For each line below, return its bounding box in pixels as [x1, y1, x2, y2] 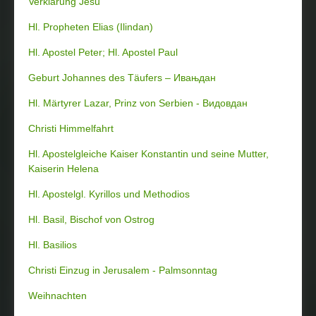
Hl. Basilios [28, 239, 77, 250]
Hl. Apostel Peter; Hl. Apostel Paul [28, 47, 178, 58]
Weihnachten [28, 290, 87, 301]
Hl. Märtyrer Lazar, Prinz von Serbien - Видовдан [28, 97, 248, 109]
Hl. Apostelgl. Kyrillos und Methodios [28, 188, 190, 200]
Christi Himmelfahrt [28, 123, 114, 134]
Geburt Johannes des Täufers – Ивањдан [28, 72, 216, 83]
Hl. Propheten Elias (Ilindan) [28, 21, 153, 32]
